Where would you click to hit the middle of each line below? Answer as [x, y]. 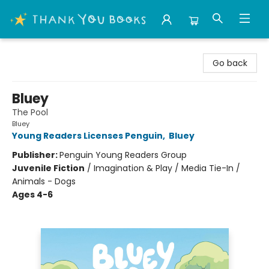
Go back [230, 63]
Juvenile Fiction [48, 168]
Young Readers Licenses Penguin [87, 136]
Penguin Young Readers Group [123, 155]
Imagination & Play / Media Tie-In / [167, 168]
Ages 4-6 [32, 195]
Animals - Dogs [44, 181]
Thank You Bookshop [53, 50]
